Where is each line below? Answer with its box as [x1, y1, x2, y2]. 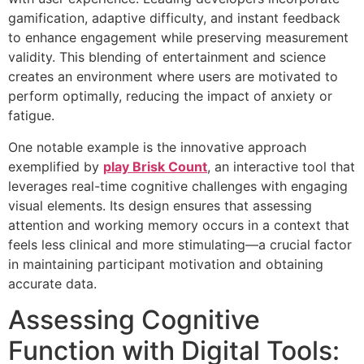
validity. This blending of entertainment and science [8, 49, 326, 66]
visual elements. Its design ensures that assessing [8, 197, 312, 214]
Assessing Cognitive [8, 304, 260, 336]
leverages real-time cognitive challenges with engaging [8, 177, 348, 194]
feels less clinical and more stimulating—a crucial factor [8, 236, 352, 253]
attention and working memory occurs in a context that [8, 216, 349, 233]
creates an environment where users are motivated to [8, 68, 338, 85]
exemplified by [8, 158, 103, 175]
